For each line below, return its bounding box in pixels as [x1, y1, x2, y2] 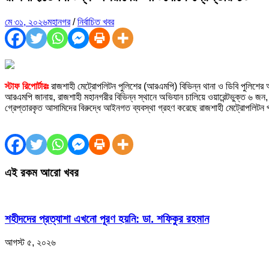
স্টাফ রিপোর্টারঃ [5, 80, 49, 91]
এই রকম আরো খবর [5, 166, 79, 179]
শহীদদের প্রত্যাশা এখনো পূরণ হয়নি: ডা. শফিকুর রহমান [5, 212, 209, 225]
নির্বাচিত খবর [77, 16, 114, 27]
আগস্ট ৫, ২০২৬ [5, 237, 56, 247]
